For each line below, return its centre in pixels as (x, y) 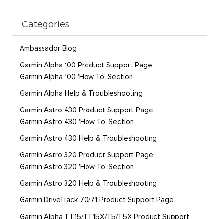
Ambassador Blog (48, 49)
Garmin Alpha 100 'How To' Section (76, 77)
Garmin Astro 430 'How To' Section (77, 122)
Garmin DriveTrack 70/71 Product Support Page (97, 200)
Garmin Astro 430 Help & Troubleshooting (88, 139)
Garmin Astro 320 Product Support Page (86, 155)
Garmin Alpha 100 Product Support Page (86, 66)
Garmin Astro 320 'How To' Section (77, 167)
